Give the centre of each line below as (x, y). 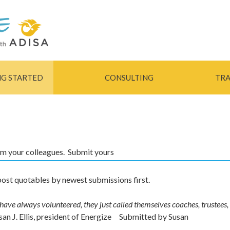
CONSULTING (129, 77)
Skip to (89, 6)
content (91, 31)
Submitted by (144, 216)
